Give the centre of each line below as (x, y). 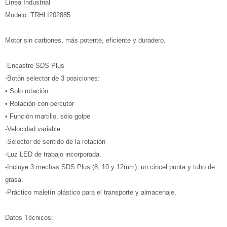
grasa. (14, 180)
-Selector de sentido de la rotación (55, 142)
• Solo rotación (27, 91)
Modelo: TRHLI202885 (38, 15)
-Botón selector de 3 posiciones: (52, 78)
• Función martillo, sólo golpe (48, 116)
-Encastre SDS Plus (35, 66)
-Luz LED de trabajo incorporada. (53, 154)
